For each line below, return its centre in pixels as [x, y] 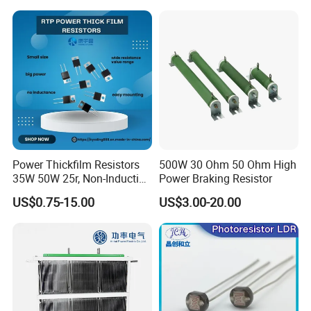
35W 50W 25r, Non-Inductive [82, 179]
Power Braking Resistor [215, 179]
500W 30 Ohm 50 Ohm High [227, 165]
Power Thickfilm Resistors [76, 165]
